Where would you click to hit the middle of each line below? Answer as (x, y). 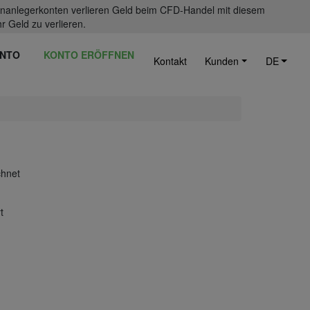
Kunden (222, 61)
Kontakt (170, 61)
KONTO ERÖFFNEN (89, 55)
